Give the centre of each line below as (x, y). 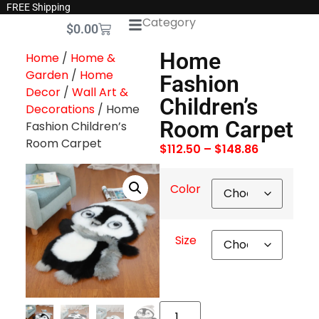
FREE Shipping (38, 7)
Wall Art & (100, 92)
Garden (47, 75)
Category (169, 22)
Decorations (60, 109)
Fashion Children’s (76, 126)
